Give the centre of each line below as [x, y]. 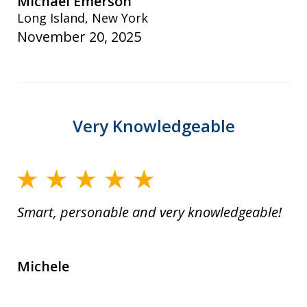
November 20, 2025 [79, 37]
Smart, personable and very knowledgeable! [149, 212]
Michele [43, 266]
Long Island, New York [83, 18]
